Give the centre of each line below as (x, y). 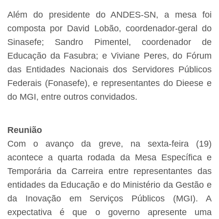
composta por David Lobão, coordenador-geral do (109, 29)
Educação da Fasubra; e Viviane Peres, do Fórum (109, 56)
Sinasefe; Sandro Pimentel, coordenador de (109, 42)
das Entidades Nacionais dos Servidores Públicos (109, 70)
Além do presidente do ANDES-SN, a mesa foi (109, 15)
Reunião (25, 130)
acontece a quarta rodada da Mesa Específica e (109, 158)
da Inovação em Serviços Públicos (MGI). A (109, 199)
